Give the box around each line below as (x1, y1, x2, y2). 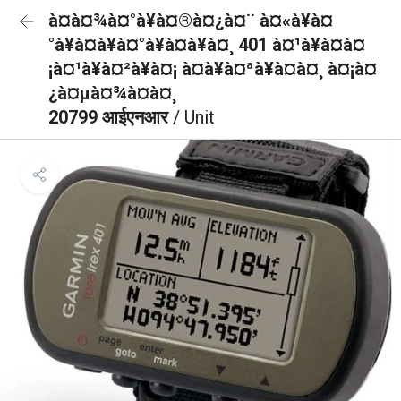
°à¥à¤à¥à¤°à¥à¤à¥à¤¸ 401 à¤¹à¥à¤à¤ (48, 34, 365, 55)
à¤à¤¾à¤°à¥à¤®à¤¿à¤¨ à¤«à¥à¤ (48, 10, 333, 31)
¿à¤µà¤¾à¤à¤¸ (48, 82, 176, 104)
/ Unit (173, 107, 215, 128)
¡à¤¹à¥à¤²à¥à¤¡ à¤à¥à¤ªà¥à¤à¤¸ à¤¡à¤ (48, 58, 377, 80)
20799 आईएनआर (48, 107, 173, 128)
